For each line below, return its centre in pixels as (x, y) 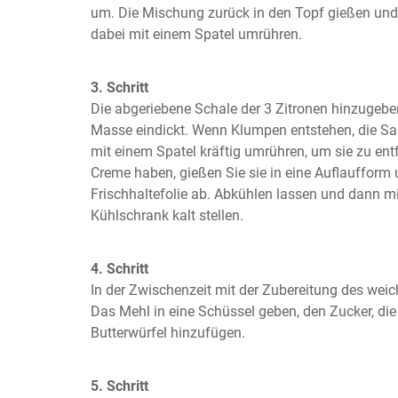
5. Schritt (119, 386)
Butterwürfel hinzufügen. (168, 333)
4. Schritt (119, 269)
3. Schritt (119, 88)
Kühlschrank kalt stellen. (167, 216)
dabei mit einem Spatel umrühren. (196, 35)
